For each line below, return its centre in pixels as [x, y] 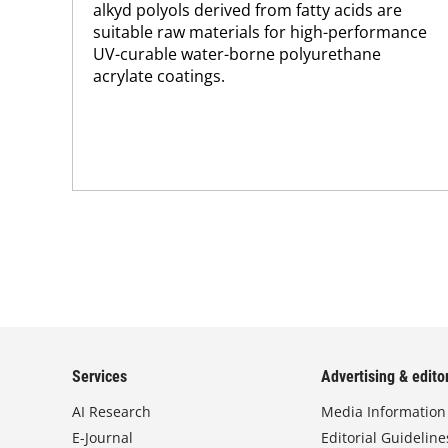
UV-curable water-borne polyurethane [237, 53]
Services [99, 376]
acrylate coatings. [159, 75]
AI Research [111, 411]
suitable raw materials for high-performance [260, 31]
